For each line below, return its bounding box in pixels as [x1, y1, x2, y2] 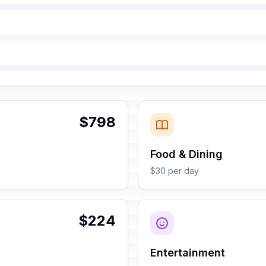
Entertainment [150, 246, 225, 259]
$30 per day [150, 166, 199, 176]
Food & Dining [150, 148, 223, 160]
